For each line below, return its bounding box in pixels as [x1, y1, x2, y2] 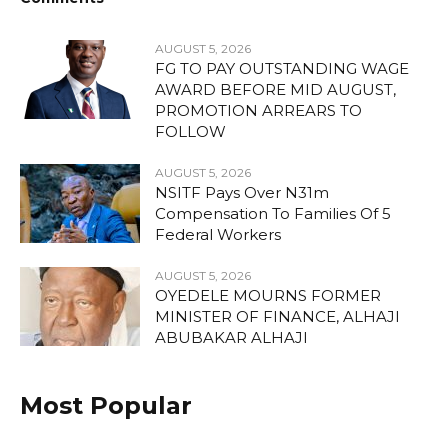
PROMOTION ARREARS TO [155, 100, 362, 120]
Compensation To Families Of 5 [155, 203, 391, 223]
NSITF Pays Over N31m [155, 182, 329, 202]
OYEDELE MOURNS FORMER [155, 285, 381, 305]
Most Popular [20, 390, 192, 420]
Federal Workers [155, 224, 281, 244]
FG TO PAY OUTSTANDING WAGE [155, 58, 409, 78]
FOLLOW [155, 121, 226, 141]
